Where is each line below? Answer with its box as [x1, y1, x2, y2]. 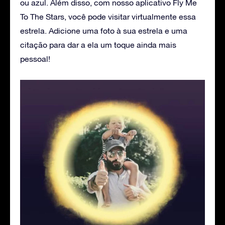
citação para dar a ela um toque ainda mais [20, 40, 176, 49]
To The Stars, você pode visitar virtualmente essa [20, 12, 196, 21]
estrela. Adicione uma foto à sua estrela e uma [20, 26, 187, 35]
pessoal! [20, 54, 50, 63]
